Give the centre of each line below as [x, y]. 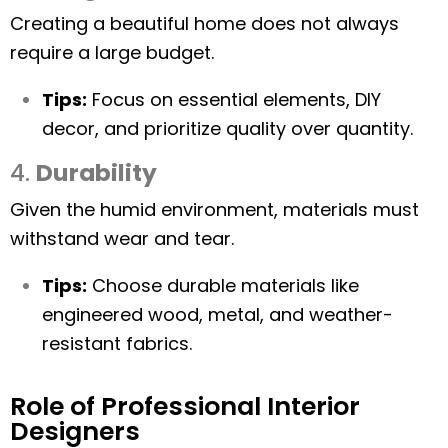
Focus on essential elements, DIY [234, 99]
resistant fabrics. [117, 343]
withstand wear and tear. [122, 238]
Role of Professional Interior [185, 406]
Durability [96, 172]
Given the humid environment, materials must [214, 209]
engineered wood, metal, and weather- [217, 314]
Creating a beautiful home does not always [204, 23]
